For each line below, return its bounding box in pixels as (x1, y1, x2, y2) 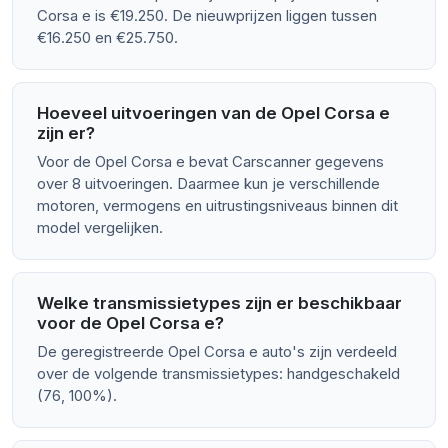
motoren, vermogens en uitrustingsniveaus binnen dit (37, 196, 398, 216)
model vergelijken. (37, 218, 163, 238)
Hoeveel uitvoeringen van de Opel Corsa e (37, 103, 390, 124)
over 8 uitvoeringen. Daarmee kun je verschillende (37, 174, 380, 194)
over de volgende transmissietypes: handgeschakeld (37, 364, 400, 384)
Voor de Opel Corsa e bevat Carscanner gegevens (37, 152, 384, 172)
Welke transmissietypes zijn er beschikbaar (37, 293, 402, 314)
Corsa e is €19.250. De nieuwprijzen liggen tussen (37, 6, 377, 26)
